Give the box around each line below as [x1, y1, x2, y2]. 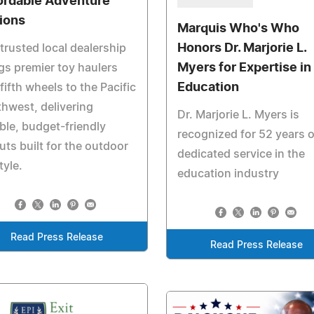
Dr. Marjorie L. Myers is [177, 109, 299, 121]
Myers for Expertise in [177, 61, 311, 74]
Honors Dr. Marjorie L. [177, 41, 306, 55]
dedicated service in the [177, 148, 305, 160]
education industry [177, 168, 279, 179]
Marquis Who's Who [177, 22, 299, 35]
